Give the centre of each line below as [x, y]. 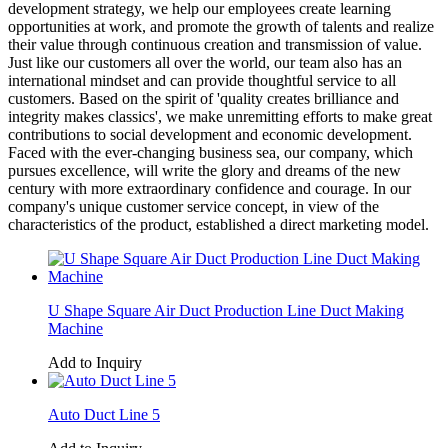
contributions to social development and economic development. [210, 134]
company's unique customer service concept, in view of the [193, 206]
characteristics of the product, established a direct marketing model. [218, 224]
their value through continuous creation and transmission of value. [215, 44]
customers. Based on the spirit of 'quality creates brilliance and [203, 98]
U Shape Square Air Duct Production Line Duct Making [226, 310]
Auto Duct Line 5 [104, 414]
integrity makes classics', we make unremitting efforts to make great [220, 116]
